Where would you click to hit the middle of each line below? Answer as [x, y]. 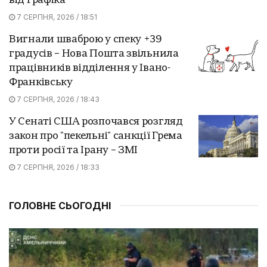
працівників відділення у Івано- [90, 68]
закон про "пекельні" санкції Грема [96, 136]
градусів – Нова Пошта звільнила [94, 54]
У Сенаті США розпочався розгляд [96, 122]
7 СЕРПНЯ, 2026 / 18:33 [57, 167]
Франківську [41, 82]
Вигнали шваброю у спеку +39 [86, 39]
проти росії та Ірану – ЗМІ [74, 150]
